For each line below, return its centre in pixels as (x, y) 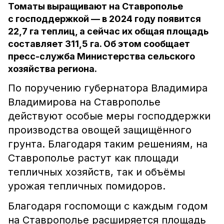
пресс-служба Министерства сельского (101, 56)
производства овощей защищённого (100, 130)
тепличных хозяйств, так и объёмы (96, 172)
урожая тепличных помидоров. (88, 186)
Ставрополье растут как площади (93, 158)
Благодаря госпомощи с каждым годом (108, 206)
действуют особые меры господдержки (109, 116)
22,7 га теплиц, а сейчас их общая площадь (108, 31)
